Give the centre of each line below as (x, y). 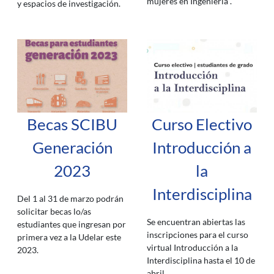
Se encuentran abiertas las (196, 222)
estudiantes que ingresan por (72, 224)
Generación (72, 147)
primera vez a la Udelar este (69, 237)
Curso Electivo (202, 124)
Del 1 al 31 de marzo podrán (70, 198)
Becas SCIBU (72, 124)
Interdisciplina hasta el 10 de (201, 260)
